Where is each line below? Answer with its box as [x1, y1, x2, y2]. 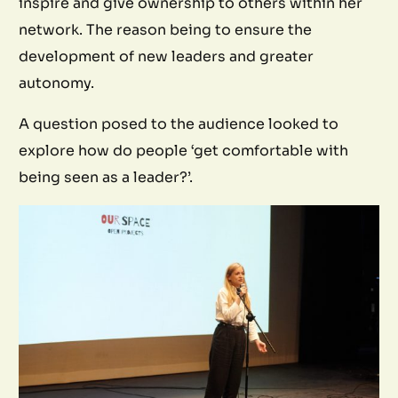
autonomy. [19, 74, 95, 93]
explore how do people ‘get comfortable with [19, 141, 349, 161]
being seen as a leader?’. [19, 168, 194, 187]
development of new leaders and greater [19, 47, 314, 67]
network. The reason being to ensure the [19, 20, 313, 40]
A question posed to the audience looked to [19, 115, 339, 134]
